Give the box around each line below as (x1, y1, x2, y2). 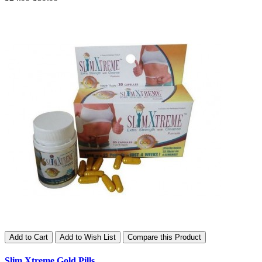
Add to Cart (9, 232, 48, 242)
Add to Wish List (60, 232, 116, 242)
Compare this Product (127, 232, 201, 242)
